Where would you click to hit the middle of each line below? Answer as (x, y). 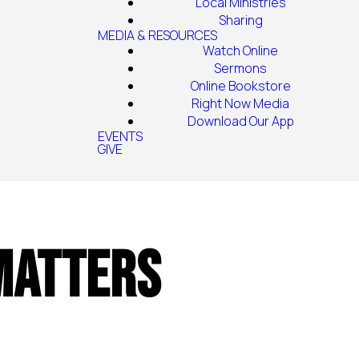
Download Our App (240, 121)
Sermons (240, 68)
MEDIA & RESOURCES (157, 35)
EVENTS (120, 136)
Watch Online (240, 50)
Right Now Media (240, 103)
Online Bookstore (240, 86)
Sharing (240, 20)
